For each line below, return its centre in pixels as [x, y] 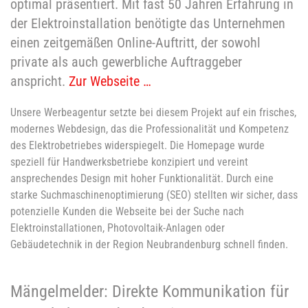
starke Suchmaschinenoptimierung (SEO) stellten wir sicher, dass [154, 195]
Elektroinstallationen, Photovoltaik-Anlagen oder [118, 228]
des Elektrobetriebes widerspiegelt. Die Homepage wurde [137, 146]
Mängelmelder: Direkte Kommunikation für [150, 292]
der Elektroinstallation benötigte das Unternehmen [148, 24]
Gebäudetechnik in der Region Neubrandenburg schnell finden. [149, 245]
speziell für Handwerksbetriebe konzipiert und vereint [129, 162]
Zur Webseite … [110, 81]
